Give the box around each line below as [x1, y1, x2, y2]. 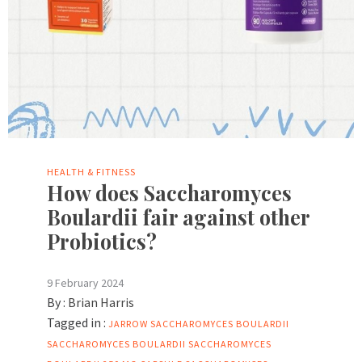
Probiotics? [47, 228, 157, 255]
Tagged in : [47, 314, 106, 331]
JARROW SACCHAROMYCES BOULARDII [108, 318, 289, 330]
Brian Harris [68, 294, 134, 311]
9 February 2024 [47, 276, 124, 291]
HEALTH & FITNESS [47, 166, 136, 179]
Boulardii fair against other [47, 204, 309, 231]
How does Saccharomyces [47, 179, 292, 207]
